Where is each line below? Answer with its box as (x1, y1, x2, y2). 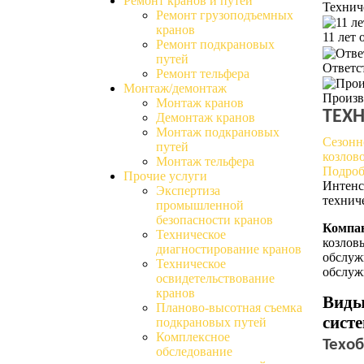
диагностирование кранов (156, 242, 301, 256)
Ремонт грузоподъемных (156, 8, 293, 22)
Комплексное (156, 330, 230, 344)
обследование (156, 344, 232, 358)
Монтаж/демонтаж (123, 81, 227, 95)
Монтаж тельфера (156, 154, 254, 168)
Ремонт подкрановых (156, 37, 275, 51)
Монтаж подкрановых (156, 125, 279, 139)
